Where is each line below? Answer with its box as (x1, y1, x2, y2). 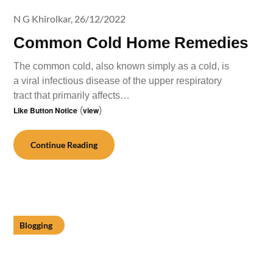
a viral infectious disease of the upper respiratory (13, 76, 222, 86)
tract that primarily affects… (13, 90, 130, 101)
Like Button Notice (13, 105, 78, 116)
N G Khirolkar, (13, 13, 73, 24)
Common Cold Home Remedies (13, 34, 249, 52)
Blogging (19, 220, 53, 230)
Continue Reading (30, 140, 98, 150)
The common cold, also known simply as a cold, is (13, 61, 230, 71)
